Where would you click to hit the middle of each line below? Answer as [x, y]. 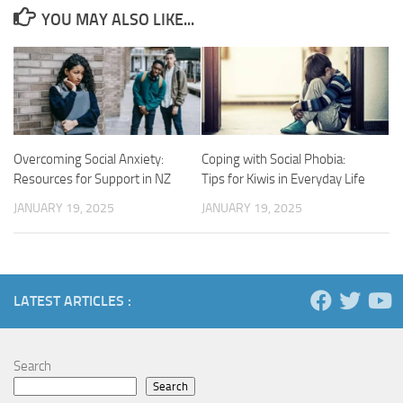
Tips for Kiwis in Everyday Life [283, 179]
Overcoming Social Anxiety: [89, 159]
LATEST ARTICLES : [72, 301]
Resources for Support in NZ [92, 179]
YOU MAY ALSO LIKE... [117, 20]
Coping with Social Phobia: [273, 159]
